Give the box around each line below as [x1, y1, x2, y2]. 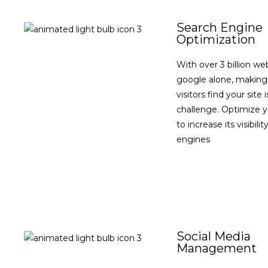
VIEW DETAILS [191, 165, 257, 176]
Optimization [176, 32, 255, 47]
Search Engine [176, 20, 263, 35]
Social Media [176, 229, 251, 243]
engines [176, 134, 210, 145]
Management [176, 241, 257, 255]
